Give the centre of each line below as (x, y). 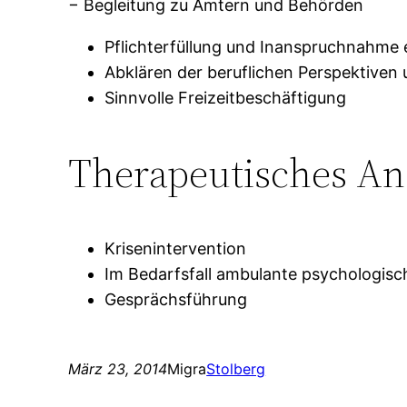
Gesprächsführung (176, 300)
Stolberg (236, 369)
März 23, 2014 (118, 369)
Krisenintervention (176, 249)
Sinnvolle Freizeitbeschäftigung (226, 98)
